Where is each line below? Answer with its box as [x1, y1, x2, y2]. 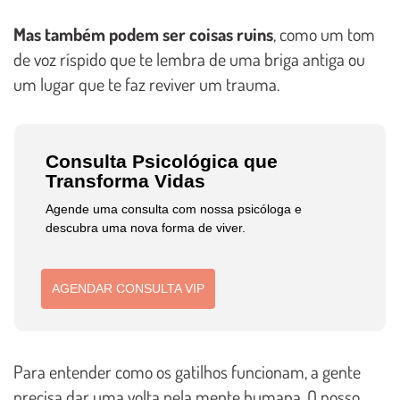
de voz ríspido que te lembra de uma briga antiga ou [13, 46, 365, 71]
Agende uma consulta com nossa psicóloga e [46, 201, 303, 216]
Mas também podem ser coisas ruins [13, 21, 273, 46]
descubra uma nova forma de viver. [46, 220, 246, 235]
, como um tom [273, 21, 375, 46]
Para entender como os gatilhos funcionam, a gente [13, 360, 361, 384]
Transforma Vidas [46, 170, 206, 191]
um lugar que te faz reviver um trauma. [13, 71, 279, 96]
